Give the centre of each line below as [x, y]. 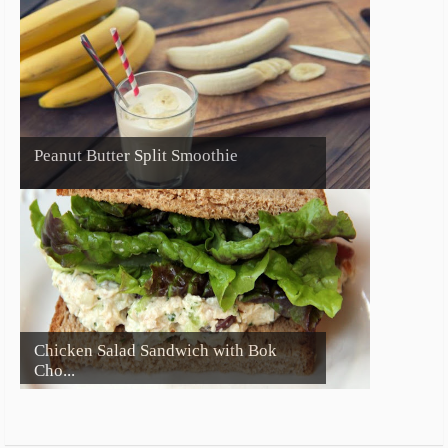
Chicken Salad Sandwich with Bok [155, 351]
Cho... [54, 371]
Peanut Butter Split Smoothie [136, 156]
